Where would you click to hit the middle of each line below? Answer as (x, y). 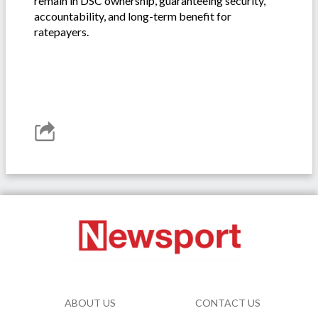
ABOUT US (90, 302)
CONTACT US (228, 302)
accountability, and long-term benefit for (133, 16)
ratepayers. (61, 32)
